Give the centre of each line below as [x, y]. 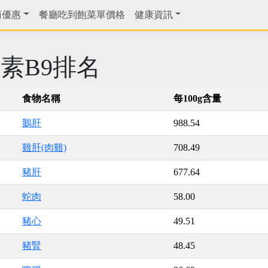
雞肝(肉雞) [44, 147]
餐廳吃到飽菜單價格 [82, 14]
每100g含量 [197, 98]
